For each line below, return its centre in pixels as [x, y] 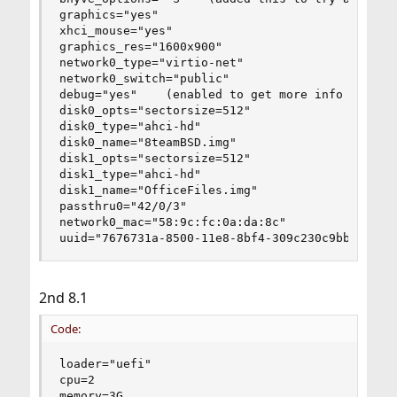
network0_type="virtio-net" [151, 62]
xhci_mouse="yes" [116, 31]
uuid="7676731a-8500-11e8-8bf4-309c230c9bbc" [211, 238]
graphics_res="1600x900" [140, 47]
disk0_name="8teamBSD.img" [148, 142]
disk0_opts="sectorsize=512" [155, 110]
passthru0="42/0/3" [123, 206]
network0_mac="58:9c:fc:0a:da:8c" [172, 222]
